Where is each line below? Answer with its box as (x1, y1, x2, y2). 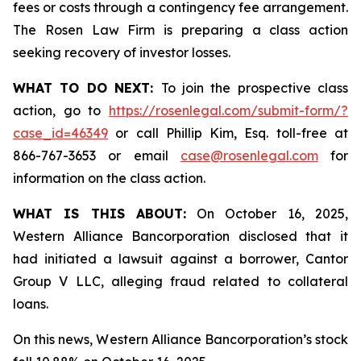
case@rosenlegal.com (180, 147, 318, 164)
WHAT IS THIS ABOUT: (13, 205, 186, 222)
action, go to (13, 102, 109, 118)
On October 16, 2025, (185, 205, 349, 222)
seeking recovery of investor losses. (13, 44, 230, 60)
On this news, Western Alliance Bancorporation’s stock (13, 331, 348, 347)
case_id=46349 (13, 125, 108, 141)
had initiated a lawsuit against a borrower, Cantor (13, 251, 348, 267)
